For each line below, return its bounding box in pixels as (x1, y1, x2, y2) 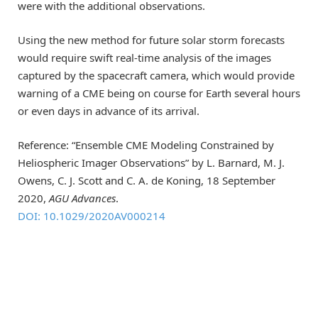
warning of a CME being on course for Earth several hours (18, 85, 300, 100)
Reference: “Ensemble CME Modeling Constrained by (18, 137, 274, 152)
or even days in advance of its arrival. (18, 103, 199, 118)
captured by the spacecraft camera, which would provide (18, 67, 295, 82)
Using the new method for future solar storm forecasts (18, 32, 285, 47)
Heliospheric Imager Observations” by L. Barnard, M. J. (18, 155, 285, 170)
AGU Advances (49, 190, 116, 205)
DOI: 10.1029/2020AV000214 (18, 208, 165, 223)
